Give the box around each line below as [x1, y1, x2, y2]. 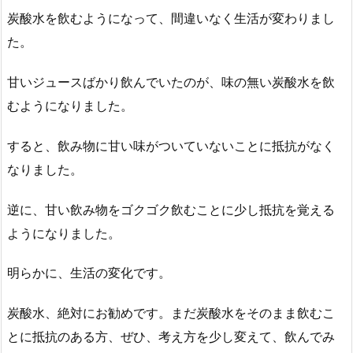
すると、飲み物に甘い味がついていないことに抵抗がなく [7, 137, 335, 154]
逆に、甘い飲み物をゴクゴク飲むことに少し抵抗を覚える [7, 201, 335, 217]
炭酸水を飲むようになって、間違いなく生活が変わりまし [7, 10, 335, 27]
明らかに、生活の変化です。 [7, 265, 171, 281]
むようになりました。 [7, 97, 133, 113]
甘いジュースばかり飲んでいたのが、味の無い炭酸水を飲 [7, 73, 335, 90]
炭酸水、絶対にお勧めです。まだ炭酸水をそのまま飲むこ [7, 305, 335, 321]
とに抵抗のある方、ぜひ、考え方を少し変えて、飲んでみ [7, 329, 335, 345]
